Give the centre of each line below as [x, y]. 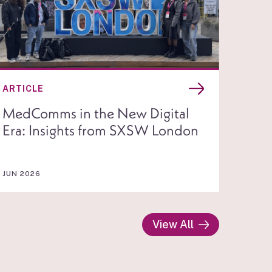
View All [173, 224]
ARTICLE [23, 88]
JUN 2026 [22, 173]
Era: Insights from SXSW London [101, 130]
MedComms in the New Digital [96, 113]
